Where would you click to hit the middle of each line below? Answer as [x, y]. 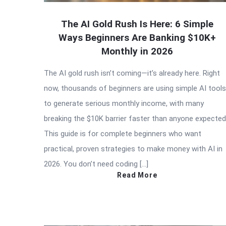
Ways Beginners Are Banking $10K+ [137, 37]
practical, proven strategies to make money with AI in [133, 149]
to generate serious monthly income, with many [124, 103]
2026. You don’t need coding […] [96, 164]
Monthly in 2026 [137, 51]
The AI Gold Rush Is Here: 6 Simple [137, 24]
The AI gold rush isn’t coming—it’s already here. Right [132, 73]
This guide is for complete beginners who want [123, 133]
